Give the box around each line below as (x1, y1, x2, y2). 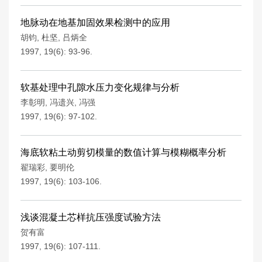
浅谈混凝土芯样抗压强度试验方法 (20, 212, 161, 222)
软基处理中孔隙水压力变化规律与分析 (20, 82, 180, 92)
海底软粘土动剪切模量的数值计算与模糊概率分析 (20, 147, 226, 157)
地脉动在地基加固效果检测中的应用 (20, 18, 170, 27)
